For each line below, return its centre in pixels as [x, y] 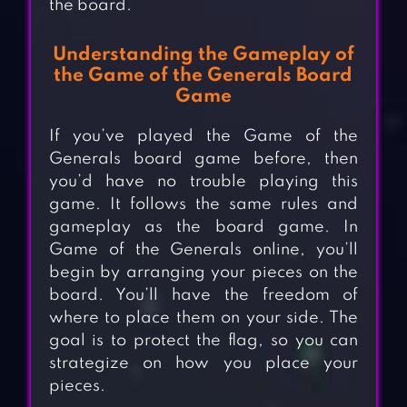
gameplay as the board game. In [203, 228]
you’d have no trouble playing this [203, 182]
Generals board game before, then [203, 159]
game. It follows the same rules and [203, 205]
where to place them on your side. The [203, 318]
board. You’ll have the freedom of [203, 296]
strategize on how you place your [203, 364]
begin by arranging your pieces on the [203, 273]
